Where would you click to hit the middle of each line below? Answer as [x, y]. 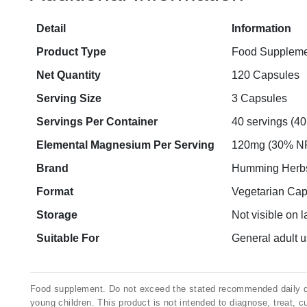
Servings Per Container [97, 122]
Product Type [71, 52]
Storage [57, 215]
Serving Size [69, 98]
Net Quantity [69, 75]
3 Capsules [259, 98]
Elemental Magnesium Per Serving [125, 145]
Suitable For [68, 238]
